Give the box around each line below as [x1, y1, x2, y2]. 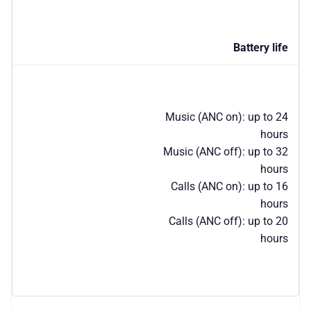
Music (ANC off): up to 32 [163, 144, 288, 158]
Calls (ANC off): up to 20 [169, 214, 288, 228]
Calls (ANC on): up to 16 [171, 179, 288, 193]
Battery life [233, 40, 288, 54]
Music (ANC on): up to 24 [165, 110, 288, 124]
